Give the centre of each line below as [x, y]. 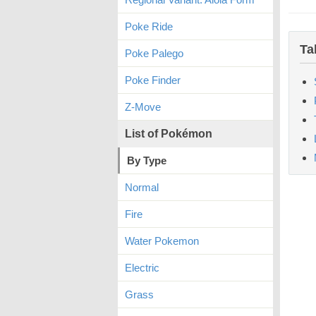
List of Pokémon [169, 134]
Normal [142, 187]
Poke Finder [153, 80]
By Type [147, 160]
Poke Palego [154, 53]
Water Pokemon [162, 241]
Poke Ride [149, 26]
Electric [142, 268]
